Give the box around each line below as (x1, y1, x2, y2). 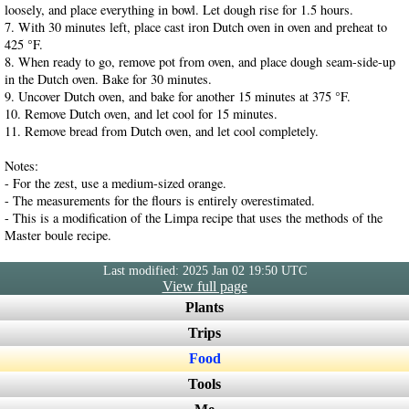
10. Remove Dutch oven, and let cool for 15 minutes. (5, 105, 278, 123)
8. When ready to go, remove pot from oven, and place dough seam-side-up (5, 53, 395, 71)
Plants (185, 299, 224, 316)
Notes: (5, 157, 38, 175)
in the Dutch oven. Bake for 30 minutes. (5, 70, 212, 89)
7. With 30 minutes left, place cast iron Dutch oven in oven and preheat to (5, 18, 387, 37)
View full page (162, 278, 247, 295)
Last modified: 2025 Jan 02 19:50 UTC (102, 263, 307, 278)
